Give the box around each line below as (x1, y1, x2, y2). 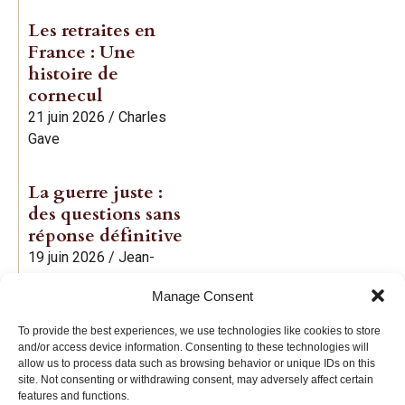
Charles (118, 108, 166, 126)
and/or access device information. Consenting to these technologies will (18, 341, 369, 353)
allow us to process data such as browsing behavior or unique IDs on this (18, 357, 375, 370)
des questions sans (28, 201, 181, 226)
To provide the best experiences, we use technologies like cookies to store (18, 325, 381, 337)
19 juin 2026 (28, 248, 105, 266)
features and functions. (18, 390, 129, 402)
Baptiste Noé (28, 269, 111, 287)
